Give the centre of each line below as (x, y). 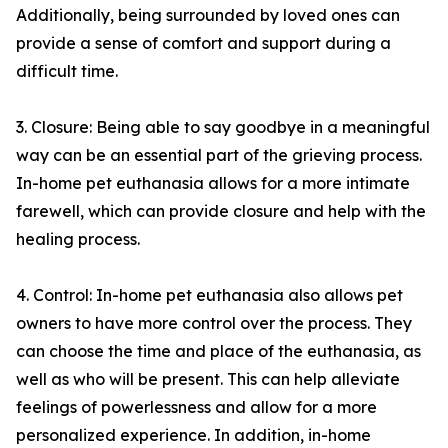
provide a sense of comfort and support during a (203, 43)
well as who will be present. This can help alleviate (208, 379)
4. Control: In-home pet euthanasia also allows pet (209, 295)
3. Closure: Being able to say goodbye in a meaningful (223, 127)
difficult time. (67, 71)
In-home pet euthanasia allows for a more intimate (213, 183)
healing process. (78, 239)
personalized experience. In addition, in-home (193, 435)
